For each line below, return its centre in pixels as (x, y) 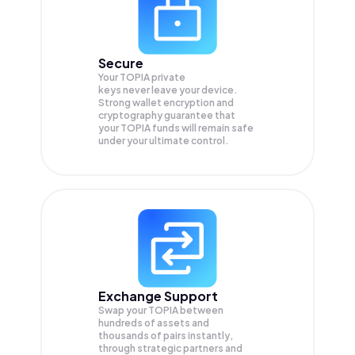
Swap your (123, 311)
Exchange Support (158, 296)
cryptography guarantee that (167, 116)
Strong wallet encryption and (166, 103)
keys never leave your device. (168, 90)
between (202, 311)
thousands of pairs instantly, (166, 336)
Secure (121, 63)
